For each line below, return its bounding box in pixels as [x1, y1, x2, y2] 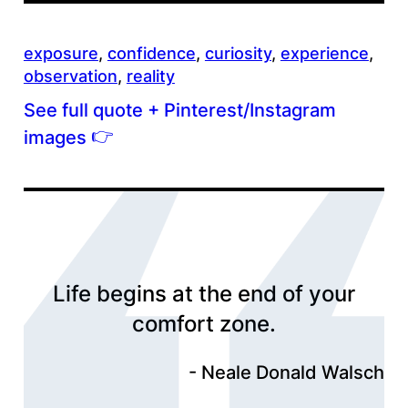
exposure [23, 43, 98, 63]
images [23, 126, 91, 148]
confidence [107, 43, 196, 63]
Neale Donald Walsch [201, 362, 385, 384]
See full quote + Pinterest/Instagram [23, 98, 336, 121]
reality [126, 66, 175, 86]
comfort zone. [132, 311, 276, 338]
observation [23, 66, 117, 86]
